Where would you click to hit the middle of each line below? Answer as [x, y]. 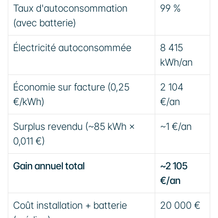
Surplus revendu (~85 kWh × [74, 127]
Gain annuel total [49, 166]
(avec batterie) [45, 23]
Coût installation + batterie [70, 205]
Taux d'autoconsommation [70, 8]
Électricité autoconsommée [72, 48]
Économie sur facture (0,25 [71, 87]
